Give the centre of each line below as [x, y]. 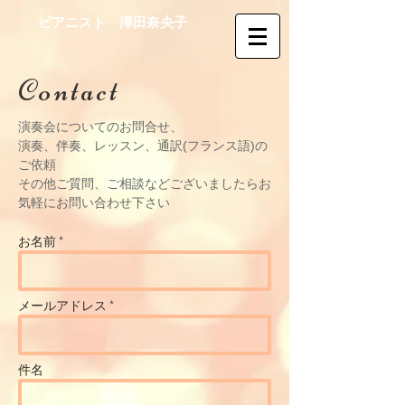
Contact [69, 90]
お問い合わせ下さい [113, 202]
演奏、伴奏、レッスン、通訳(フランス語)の [143, 146]
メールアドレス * [66, 305]
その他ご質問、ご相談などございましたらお [145, 184]
